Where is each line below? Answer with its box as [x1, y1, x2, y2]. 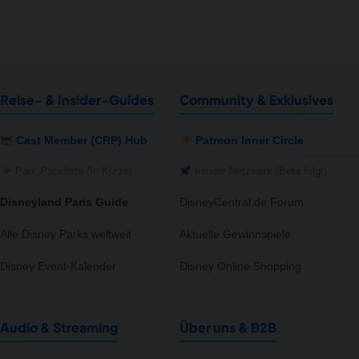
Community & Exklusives [179, 91, 333, 108]
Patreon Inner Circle [192, 133, 304, 147]
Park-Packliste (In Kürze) [11, 165, 132, 178]
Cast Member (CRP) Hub [12, 133, 147, 147]
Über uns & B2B [179, 318, 276, 336]
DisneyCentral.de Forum [179, 195, 304, 208]
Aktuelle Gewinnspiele [179, 227, 291, 240]
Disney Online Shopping [179, 259, 301, 272]
